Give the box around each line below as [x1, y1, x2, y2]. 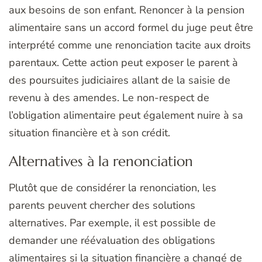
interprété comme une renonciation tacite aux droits [9, 38, 251, 53]
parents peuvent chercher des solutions [9, 198, 195, 213]
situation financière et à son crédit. [9, 126, 170, 140]
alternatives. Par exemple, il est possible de [9, 216, 216, 230]
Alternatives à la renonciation [9, 153, 193, 171]
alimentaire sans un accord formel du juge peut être [9, 20, 253, 35]
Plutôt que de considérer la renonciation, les [9, 181, 216, 195]
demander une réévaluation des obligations [9, 233, 215, 248]
